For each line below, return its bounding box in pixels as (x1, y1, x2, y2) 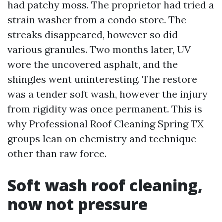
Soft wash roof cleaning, (7, 174, 203, 196)
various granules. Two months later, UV (7, 43, 191, 55)
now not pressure (7, 193, 148, 215)
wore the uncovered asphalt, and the (7, 58, 178, 70)
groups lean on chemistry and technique (7, 132, 196, 145)
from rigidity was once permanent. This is (7, 103, 202, 115)
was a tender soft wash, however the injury (7, 88, 208, 100)
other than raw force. (7, 147, 107, 160)
